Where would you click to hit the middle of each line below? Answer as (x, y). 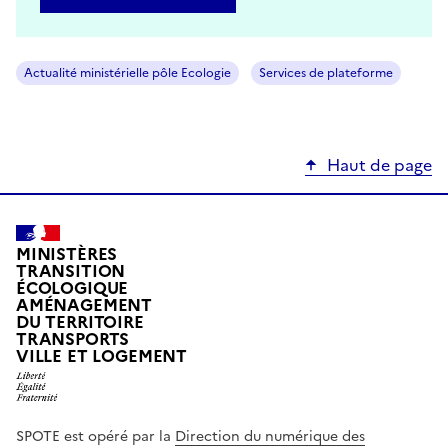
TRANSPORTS (73, 340)
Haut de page (379, 164)
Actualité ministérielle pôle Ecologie (127, 72)
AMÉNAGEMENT (84, 306)
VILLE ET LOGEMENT (102, 357)
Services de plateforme (326, 72)
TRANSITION (71, 272)
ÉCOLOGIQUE (72, 289)
